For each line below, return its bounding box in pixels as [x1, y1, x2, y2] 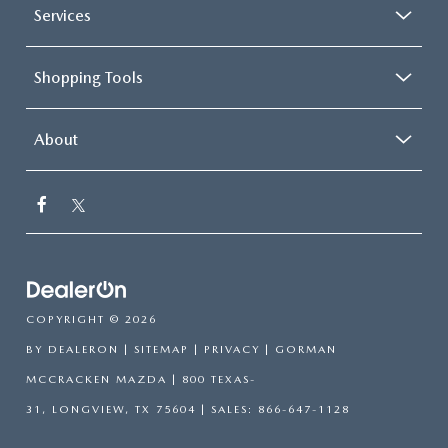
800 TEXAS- [177, 373, 256, 387]
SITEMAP [134, 343, 189, 357]
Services [34, 6, 91, 26]
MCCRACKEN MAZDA [26, 373, 167, 387]
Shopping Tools [34, 68, 143, 88]
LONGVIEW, [47, 403, 130, 417]
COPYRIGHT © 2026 [26, 313, 157, 327]
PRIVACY [204, 343, 260, 357]
